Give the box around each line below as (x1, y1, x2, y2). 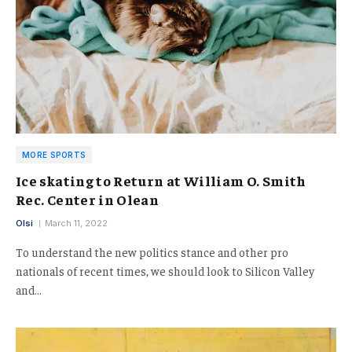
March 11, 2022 (45, 217, 108, 229)
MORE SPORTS (22, 149, 86, 159)
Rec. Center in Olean (16, 189, 159, 208)
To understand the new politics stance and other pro (16, 244, 288, 259)
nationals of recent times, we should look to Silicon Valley (16, 262, 314, 278)
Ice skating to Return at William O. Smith (16, 170, 306, 189)
